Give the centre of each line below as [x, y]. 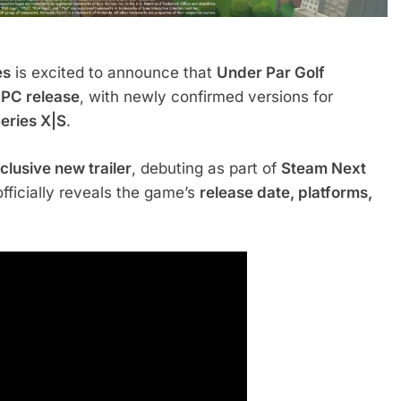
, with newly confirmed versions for [206, 97]
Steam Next [324, 168]
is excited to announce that [114, 73]
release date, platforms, [286, 192]
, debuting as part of [206, 168]
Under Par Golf [271, 73]
